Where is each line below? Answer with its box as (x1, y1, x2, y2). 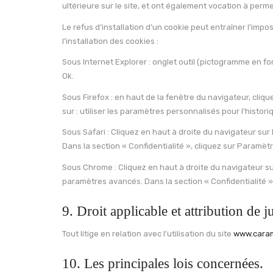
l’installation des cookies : (62, 36, 158, 46)
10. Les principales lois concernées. (62, 256, 263, 271)
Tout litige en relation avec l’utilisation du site (62, 229, 233, 238)
